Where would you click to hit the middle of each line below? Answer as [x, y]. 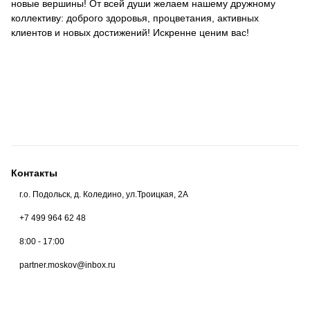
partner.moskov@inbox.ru [67, 265]
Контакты [34, 173]
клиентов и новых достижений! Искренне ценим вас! [130, 32]
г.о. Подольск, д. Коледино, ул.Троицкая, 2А [103, 194]
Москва [135, 221]
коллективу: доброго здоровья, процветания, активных [135, 18]
